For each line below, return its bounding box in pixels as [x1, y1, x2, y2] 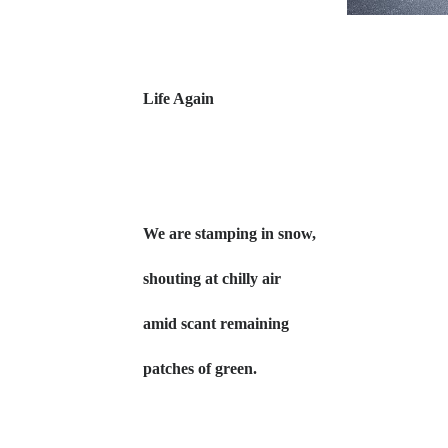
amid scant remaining [143, 315, 289, 332]
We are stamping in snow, [143, 225, 320, 242]
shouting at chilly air [143, 270, 281, 287]
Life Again [143, 90, 214, 107]
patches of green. [143, 360, 257, 377]
